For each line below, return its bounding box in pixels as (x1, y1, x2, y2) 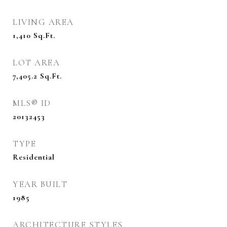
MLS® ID (13, 98, 51, 108)
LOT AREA (13, 57, 60, 68)
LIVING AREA (13, 17, 74, 27)
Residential (13, 152, 55, 162)
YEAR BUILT (13, 179, 67, 190)
